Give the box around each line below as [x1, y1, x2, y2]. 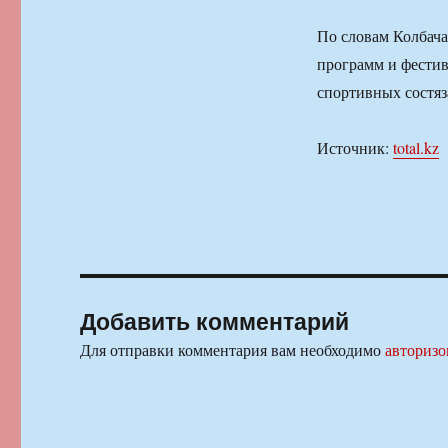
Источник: [316, 136, 393, 158]
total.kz [392, 136, 439, 158]
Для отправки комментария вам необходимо [80, 338, 386, 360]
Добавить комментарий [80, 303, 350, 337]
